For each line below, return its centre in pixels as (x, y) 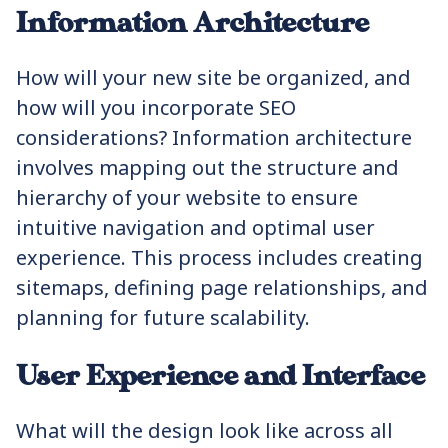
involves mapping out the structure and (207, 167)
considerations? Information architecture (214, 137)
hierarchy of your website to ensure (187, 197)
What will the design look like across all (204, 430)
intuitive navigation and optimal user (195, 227)
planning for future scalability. (163, 317)
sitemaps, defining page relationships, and (222, 287)
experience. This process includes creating (219, 257)
